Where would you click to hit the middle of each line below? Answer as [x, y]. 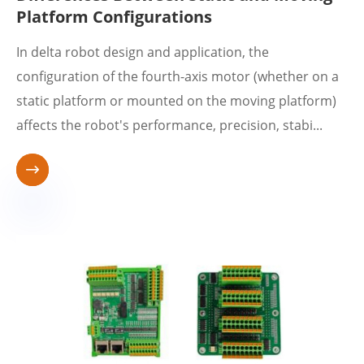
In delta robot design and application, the [143, 52]
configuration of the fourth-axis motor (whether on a [178, 76]
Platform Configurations [114, 17]
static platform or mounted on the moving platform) [176, 101]
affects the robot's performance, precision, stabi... [169, 125]
